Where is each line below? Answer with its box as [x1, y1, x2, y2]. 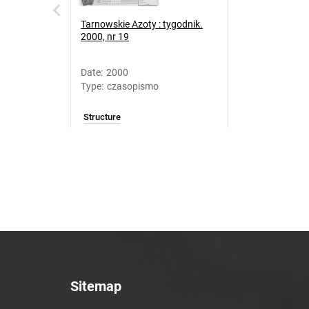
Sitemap [70, 278, 121, 295]
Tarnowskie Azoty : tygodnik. [81, 19, 203, 30]
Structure [83, 112, 121, 122]
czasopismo [107, 81, 159, 92]
